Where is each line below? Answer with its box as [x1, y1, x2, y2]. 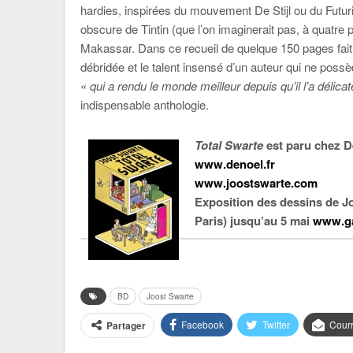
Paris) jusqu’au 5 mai [195, 212, 313, 229]
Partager [106, 318, 146, 333]
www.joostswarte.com [195, 174, 318, 191]
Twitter [262, 318, 290, 331]
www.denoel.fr [195, 155, 275, 173]
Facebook [181, 318, 224, 331]
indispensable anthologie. [80, 96, 209, 113]
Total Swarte [195, 136, 266, 154]
